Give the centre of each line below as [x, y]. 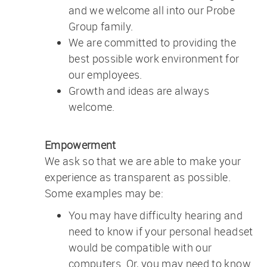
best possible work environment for [154, 58]
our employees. [105, 74]
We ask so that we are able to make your [143, 161]
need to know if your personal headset [161, 231]
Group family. [102, 26]
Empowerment [80, 145]
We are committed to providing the [152, 42]
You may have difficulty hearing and [155, 215]
